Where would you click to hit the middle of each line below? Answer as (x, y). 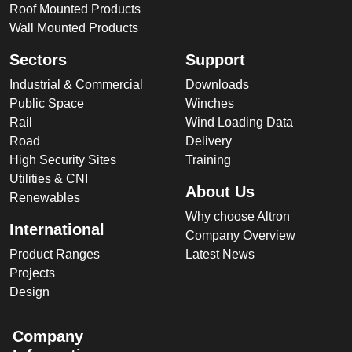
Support (215, 60)
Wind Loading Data (239, 123)
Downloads (217, 85)
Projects (32, 273)
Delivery (209, 141)
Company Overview (240, 236)
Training (208, 160)
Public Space (47, 104)
